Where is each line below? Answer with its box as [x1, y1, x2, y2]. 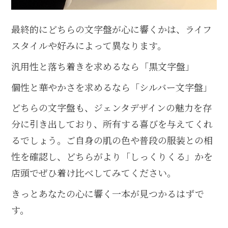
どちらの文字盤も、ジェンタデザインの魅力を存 [11, 101, 212, 115]
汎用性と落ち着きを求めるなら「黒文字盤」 [11, 60, 195, 73]
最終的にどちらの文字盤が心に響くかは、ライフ [11, 22, 212, 36]
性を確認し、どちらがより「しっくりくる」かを [11, 150, 213, 163]
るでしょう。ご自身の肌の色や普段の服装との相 [11, 133, 213, 147]
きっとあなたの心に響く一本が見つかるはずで [11, 186, 205, 200]
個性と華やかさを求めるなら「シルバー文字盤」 [11, 80, 213, 94]
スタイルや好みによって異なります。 [11, 39, 167, 52]
